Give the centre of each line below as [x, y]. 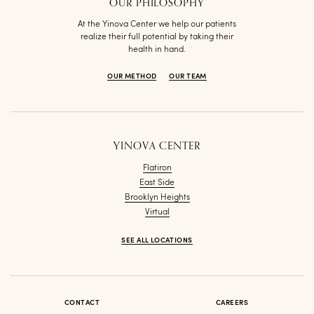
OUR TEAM [188, 77]
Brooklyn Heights [157, 198]
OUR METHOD [132, 77]
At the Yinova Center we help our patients [157, 25]
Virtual [157, 213]
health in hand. [157, 50]
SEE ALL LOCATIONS [157, 241]
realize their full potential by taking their [157, 37]
